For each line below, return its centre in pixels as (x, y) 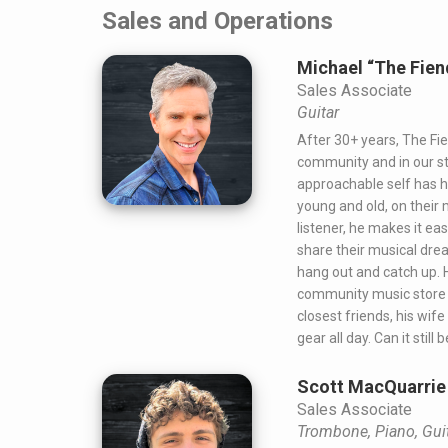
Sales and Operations (217, 21)
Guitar (318, 113)
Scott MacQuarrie (371, 387)
